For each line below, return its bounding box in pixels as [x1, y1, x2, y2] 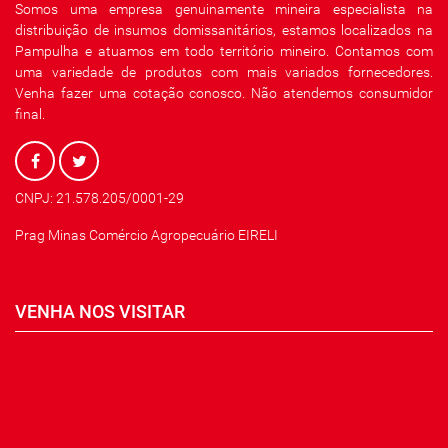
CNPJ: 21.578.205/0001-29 [15, 190, 184, 206]
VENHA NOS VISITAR [15, 301, 185, 322]
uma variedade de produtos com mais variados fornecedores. [15, 64, 433, 80]
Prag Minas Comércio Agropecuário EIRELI [15, 227, 278, 243]
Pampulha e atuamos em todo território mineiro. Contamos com [15, 43, 433, 59]
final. [15, 106, 45, 122]
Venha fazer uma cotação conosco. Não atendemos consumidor [15, 85, 433, 101]
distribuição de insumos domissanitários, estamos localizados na [15, 22, 433, 38]
